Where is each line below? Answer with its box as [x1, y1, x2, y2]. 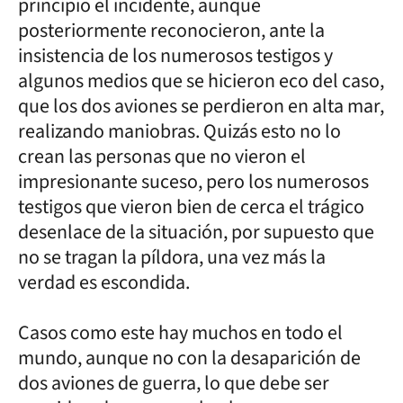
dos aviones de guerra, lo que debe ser [18, 369, 329, 398]
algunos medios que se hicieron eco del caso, [18, 67, 384, 95]
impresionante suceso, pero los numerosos [18, 167, 369, 196]
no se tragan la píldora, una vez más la [18, 243, 326, 272]
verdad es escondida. [18, 268, 190, 297]
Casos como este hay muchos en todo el [18, 318, 343, 347]
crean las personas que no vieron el [18, 142, 306, 171]
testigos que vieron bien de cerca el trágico [18, 193, 364, 221]
